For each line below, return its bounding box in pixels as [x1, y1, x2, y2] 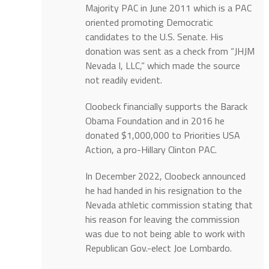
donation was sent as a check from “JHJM [85, 44, 255, 59]
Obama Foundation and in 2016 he [85, 113, 225, 128]
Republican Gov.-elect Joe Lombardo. [85, 241, 232, 256]
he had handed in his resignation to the [85, 183, 242, 198]
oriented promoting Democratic [85, 15, 213, 30]
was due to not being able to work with [85, 226, 245, 241]
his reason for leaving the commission [85, 212, 240, 227]
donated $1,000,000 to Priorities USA [85, 128, 240, 143]
